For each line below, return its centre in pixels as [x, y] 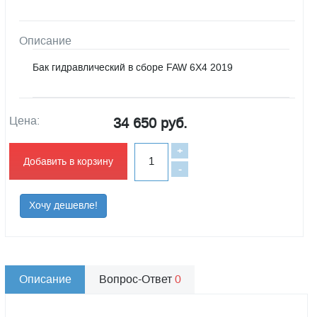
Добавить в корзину [69, 162]
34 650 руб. [150, 123]
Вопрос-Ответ [137, 279]
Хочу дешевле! [64, 206]
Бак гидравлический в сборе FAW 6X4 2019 [133, 68]
